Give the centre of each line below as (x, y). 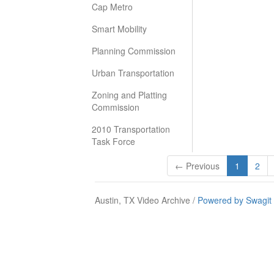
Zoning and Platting (129, 95)
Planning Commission (134, 51)
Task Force (113, 141)
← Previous (197, 166)
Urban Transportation (133, 73)
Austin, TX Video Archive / (146, 200)
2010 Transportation (131, 129)
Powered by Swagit (235, 200)
